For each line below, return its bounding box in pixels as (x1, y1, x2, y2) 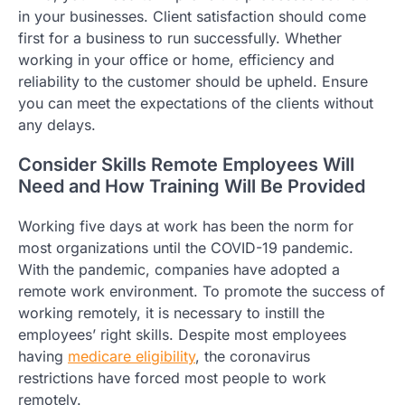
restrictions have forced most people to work (18, 369, 326, 388)
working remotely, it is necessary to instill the (18, 304, 325, 323)
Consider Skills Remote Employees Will (18, 154, 354, 176)
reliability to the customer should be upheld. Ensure (18, 72, 368, 91)
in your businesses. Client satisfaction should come (18, 7, 366, 26)
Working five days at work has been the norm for (18, 217, 353, 236)
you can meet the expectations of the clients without (18, 94, 373, 113)
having (18, 347, 68, 366)
